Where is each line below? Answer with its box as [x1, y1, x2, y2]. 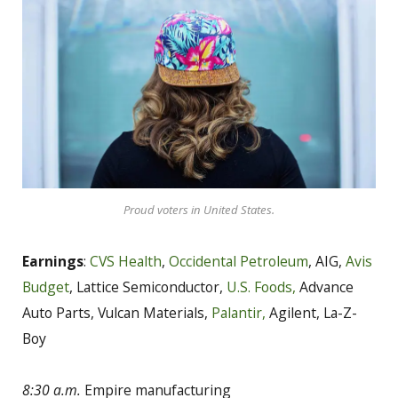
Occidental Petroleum [169, 251, 308, 271]
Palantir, [211, 302, 266, 322]
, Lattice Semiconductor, [69, 276, 227, 297]
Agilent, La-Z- [266, 302, 357, 322]
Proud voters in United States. [123, 201, 275, 218]
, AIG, [308, 251, 346, 271]
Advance [296, 276, 354, 297]
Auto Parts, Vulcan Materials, [22, 302, 211, 322]
